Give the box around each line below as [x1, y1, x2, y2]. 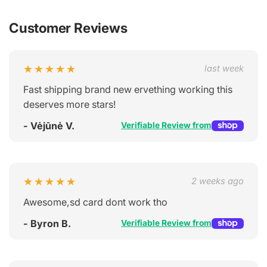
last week [204, 63, 244, 74]
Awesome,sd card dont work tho [23, 195, 167, 208]
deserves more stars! [23, 98, 116, 110]
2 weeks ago [191, 175, 244, 187]
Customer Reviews [9, 20, 128, 36]
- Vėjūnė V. [23, 119, 74, 132]
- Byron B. [23, 217, 71, 229]
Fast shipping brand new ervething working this [23, 83, 232, 95]
